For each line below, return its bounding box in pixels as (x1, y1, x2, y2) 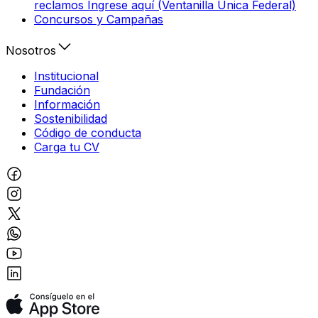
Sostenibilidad (34, 111, 107, 126)
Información (34, 97, 100, 111)
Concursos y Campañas (34, 11, 163, 26)
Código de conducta (34, 125, 141, 140)
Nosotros (6, 43, 56, 57)
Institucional (34, 68, 99, 83)
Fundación (34, 82, 90, 97)
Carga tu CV (34, 139, 99, 154)
